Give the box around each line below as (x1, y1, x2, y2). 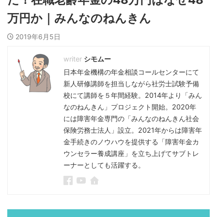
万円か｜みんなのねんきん (7, 11, 151, 26)
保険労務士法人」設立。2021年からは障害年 (63, 126, 202, 135)
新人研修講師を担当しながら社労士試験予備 (63, 79, 199, 88)
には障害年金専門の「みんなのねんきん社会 (63, 114, 199, 123)
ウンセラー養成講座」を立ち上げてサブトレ (63, 149, 199, 158)
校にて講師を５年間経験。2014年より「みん (63, 91, 202, 100)
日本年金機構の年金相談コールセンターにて (63, 68, 199, 77)
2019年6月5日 (15, 32, 61, 41)
